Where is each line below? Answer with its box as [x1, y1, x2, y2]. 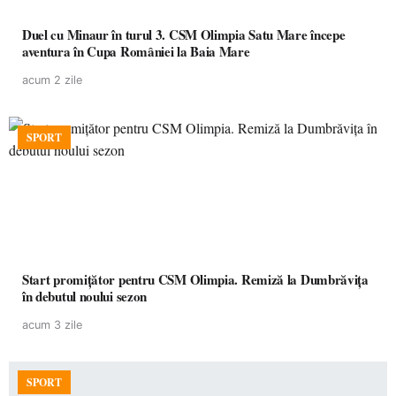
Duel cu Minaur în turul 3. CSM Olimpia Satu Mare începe [22, 25, 346, 44]
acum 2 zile [22, 73, 82, 87]
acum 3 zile [22, 318, 82, 331]
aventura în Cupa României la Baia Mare [22, 42, 250, 61]
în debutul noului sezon [22, 286, 148, 306]
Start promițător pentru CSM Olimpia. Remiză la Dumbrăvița [22, 270, 369, 289]
